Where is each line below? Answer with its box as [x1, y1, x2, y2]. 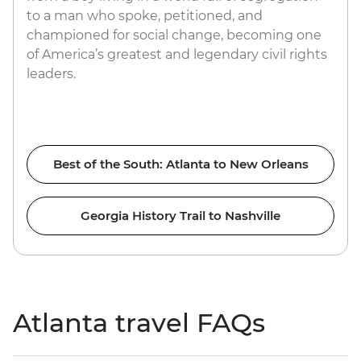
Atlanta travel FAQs [13, 306, 265, 338]
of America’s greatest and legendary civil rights [27, 46, 327, 62]
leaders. [27, 65, 79, 81]
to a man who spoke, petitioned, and [27, 7, 263, 23]
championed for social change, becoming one [27, 27, 322, 43]
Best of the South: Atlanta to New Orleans [52, 156, 309, 172]
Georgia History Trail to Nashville [81, 207, 280, 223]
